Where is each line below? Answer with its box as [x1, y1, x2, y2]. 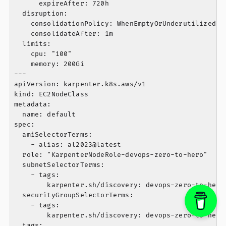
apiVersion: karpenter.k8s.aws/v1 [14, 80, 146, 89]
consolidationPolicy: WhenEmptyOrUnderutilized [14, 20, 216, 28]
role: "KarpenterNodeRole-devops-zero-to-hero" [14, 151, 208, 159]
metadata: [14, 100, 51, 109]
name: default [14, 110, 76, 119]
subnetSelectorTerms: [14, 161, 105, 169]
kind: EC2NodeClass [14, 90, 88, 99]
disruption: [14, 10, 68, 18]
